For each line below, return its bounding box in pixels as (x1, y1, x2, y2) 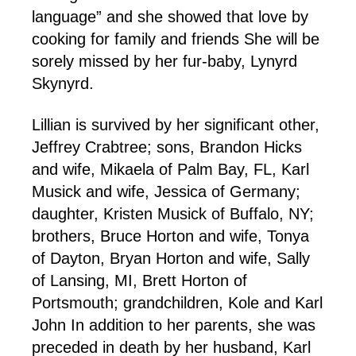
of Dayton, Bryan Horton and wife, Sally (32, 250, 310, 268)
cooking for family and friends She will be (32, 30, 319, 48)
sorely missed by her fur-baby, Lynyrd (32, 52, 297, 71)
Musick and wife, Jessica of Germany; (32, 183, 300, 201)
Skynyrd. (32, 75, 94, 93)
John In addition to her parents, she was (32, 316, 315, 335)
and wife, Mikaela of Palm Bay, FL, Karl (32, 161, 309, 179)
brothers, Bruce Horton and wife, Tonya (32, 227, 309, 246)
